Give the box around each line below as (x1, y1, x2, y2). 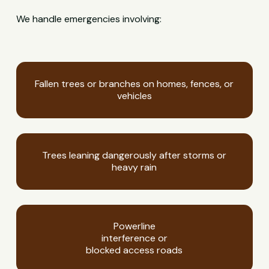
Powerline (113, 220, 156, 233)
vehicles (116, 89, 152, 102)
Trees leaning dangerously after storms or (42, 148, 227, 162)
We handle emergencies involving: (16, 13, 162, 26)
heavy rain (112, 160, 157, 174)
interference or (101, 232, 168, 245)
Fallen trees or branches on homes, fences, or (35, 77, 234, 90)
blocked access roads (86, 244, 183, 257)
